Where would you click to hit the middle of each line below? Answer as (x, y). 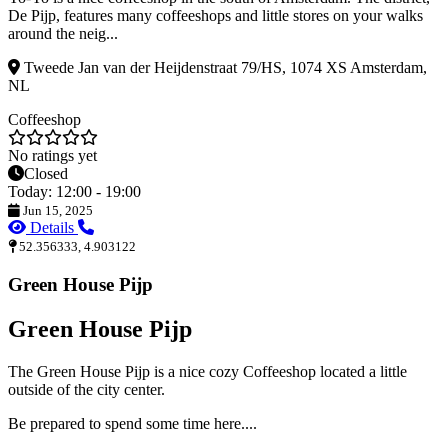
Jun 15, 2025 (56, 211)
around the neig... (63, 34)
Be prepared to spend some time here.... (132, 423)
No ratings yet (52, 156)
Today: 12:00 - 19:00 (74, 192)
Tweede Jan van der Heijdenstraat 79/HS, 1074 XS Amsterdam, (223, 68)
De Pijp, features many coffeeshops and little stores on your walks (215, 16)
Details (52, 228)
